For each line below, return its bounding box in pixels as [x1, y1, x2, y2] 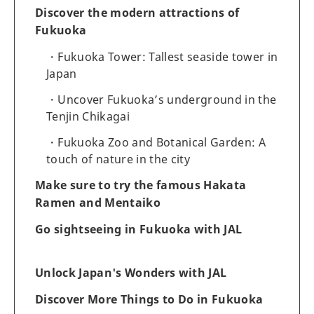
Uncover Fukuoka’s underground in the [57, 91, 277, 107]
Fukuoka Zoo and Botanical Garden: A [57, 134, 266, 150]
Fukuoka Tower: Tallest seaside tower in [57, 48, 278, 64]
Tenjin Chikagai [46, 108, 130, 124]
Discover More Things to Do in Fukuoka [35, 291, 264, 307]
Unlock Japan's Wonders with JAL [35, 264, 227, 280]
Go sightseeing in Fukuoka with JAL [35, 221, 243, 237]
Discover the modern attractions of [35, 4, 240, 20]
